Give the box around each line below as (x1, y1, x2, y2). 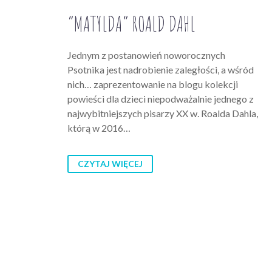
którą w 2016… (67, 122, 131, 134)
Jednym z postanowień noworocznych (67, 49, 225, 61)
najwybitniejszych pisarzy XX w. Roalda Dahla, (67, 107, 258, 120)
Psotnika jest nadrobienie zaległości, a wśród (67, 64, 254, 76)
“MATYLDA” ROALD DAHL (67, 10, 195, 37)
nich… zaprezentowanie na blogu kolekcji (67, 78, 238, 90)
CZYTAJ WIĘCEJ (78, 158, 143, 169)
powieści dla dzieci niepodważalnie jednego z (67, 93, 254, 105)
